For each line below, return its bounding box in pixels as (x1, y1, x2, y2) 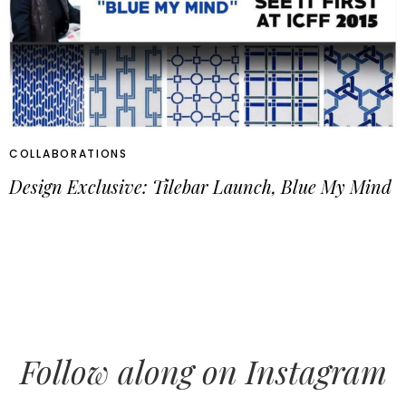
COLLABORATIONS (9, 145, 128, 161)
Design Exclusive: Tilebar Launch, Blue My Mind (9, 173, 391, 198)
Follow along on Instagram (19, 348, 387, 392)
